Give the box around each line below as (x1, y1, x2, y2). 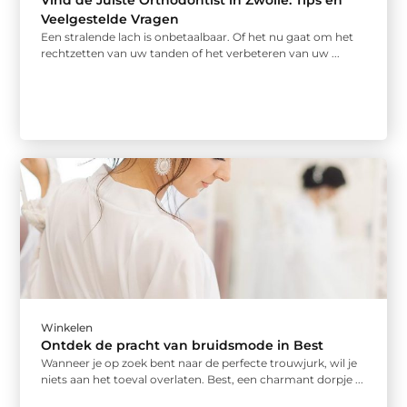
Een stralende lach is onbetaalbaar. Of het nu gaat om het (41, 30, 354, 45)
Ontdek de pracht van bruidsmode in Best (41, 336, 324, 353)
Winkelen (41, 320, 94, 334)
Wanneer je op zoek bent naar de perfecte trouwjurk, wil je (41, 355, 358, 370)
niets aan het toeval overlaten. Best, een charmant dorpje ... (41, 372, 364, 386)
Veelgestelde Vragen (41, 11, 180, 28)
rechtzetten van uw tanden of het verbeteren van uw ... (41, 46, 341, 61)
